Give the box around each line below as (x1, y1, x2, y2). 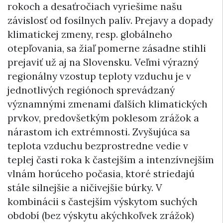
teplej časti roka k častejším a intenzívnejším (7, 153, 214, 166)
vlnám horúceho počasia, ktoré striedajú (7, 167, 195, 180)
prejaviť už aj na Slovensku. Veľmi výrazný (7, 56, 199, 68)
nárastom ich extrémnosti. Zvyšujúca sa (7, 125, 190, 138)
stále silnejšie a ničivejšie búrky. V (7, 181, 162, 194)
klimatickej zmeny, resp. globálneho (7, 28, 172, 40)
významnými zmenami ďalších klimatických (7, 98, 208, 110)
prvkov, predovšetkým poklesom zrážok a (7, 111, 199, 124)
